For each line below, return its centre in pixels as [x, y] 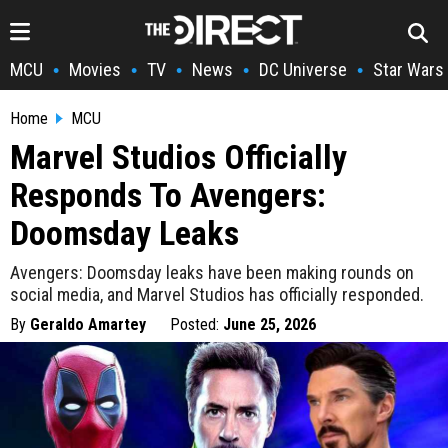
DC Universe [303, 69]
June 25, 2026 [269, 324]
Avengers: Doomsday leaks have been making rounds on [212, 272]
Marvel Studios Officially [178, 157]
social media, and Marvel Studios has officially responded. [217, 294]
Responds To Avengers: [168, 195]
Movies [95, 69]
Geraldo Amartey [88, 324]
